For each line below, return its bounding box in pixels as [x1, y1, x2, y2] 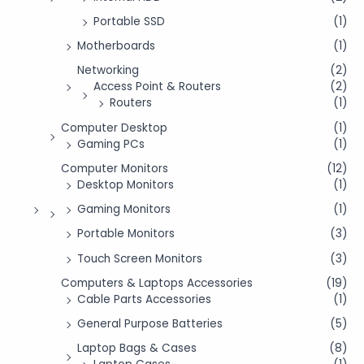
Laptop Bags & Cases [77, 340, 197, 357]
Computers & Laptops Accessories [61, 275, 253, 291]
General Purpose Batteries [77, 316, 223, 332]
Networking [77, 63, 139, 79]
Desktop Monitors [77, 176, 174, 193]
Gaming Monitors [77, 201, 171, 218]
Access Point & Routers [93, 79, 221, 95]
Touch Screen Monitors [77, 250, 202, 266]
